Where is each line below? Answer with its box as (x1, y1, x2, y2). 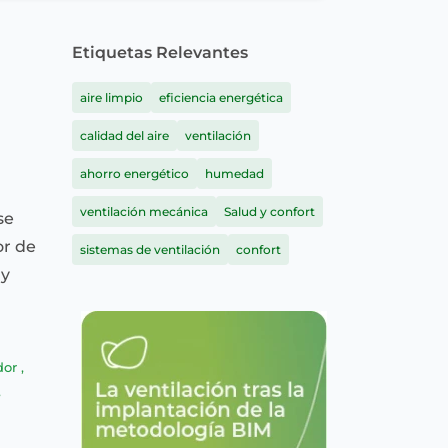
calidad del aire (79, 128, 169, 143)
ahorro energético (79, 166, 189, 181)
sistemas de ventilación (79, 242, 220, 257)
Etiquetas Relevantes (71, 43, 248, 62)
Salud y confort (223, 204, 315, 219)
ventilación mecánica (79, 204, 208, 219)
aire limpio (79, 90, 143, 105)
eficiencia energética (158, 90, 283, 105)
